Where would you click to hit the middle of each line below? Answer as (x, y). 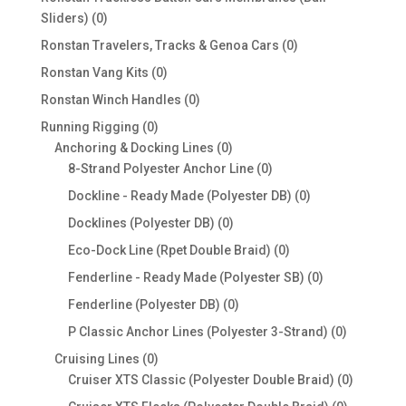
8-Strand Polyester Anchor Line (160, 169)
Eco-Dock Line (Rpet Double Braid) (169, 251)
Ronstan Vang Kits (94, 73)
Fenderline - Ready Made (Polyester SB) (186, 278)
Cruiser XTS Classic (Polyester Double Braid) (201, 380)
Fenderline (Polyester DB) (144, 305)
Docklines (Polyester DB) (141, 223)
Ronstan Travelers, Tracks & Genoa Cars (159, 46)
